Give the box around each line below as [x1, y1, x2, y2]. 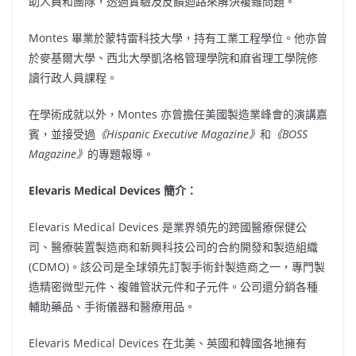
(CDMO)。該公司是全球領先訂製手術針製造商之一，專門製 [29, 259, 325, 274]
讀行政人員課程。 [29, 70, 118, 85]
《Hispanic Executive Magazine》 [95, 126, 260, 141]
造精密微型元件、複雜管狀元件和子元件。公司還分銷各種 [29, 279, 318, 294]
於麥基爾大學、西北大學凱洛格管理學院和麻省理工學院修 [29, 50, 318, 65]
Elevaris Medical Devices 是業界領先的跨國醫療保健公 [29, 219, 307, 234]
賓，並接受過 [29, 126, 95, 141]
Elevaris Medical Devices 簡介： [29, 183, 197, 198]
